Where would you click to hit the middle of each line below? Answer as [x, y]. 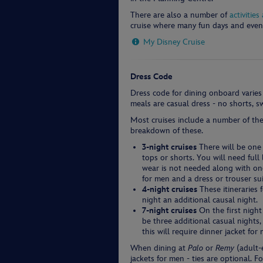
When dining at [159, 248]
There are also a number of [180, 15]
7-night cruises [169, 210]
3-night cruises [169, 147]
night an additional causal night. [200, 200]
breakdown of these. [167, 131]
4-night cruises [170, 189]
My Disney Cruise [174, 42]
